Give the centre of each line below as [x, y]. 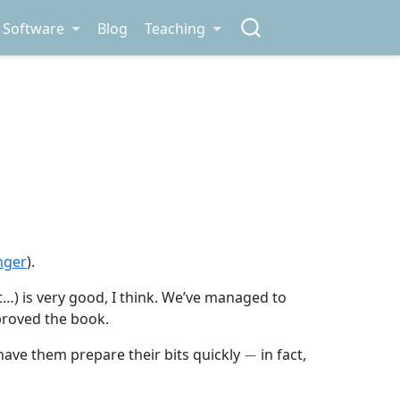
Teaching [175, 28]
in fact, [281, 355]
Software [34, 28]
